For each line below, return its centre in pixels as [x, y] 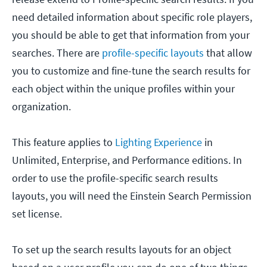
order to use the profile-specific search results [115, 178]
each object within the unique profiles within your [123, 89]
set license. [37, 214]
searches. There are [57, 53]
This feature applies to [63, 142]
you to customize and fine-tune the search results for [131, 71]
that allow [228, 53]
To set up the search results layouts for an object [122, 250]
